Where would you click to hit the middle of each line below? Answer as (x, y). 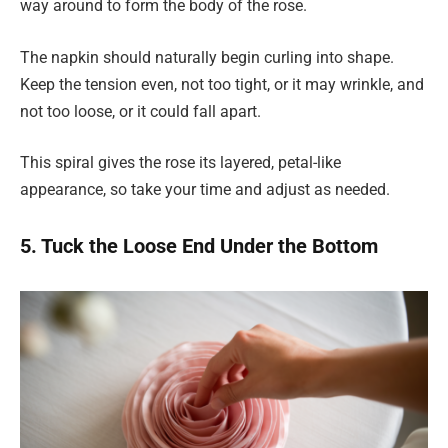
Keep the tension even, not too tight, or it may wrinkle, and (222, 84)
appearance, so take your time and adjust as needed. (205, 190)
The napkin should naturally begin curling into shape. (207, 57)
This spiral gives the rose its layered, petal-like (180, 163)
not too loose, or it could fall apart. (140, 111)
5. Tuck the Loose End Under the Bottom (199, 246)
